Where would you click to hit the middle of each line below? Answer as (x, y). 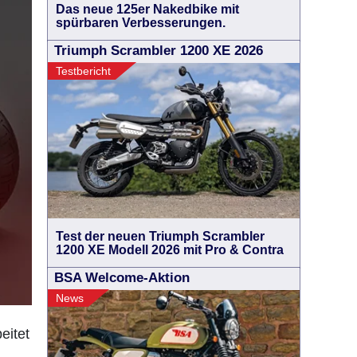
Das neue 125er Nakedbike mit (147, 9)
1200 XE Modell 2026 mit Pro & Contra (170, 250)
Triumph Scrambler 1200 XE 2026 (159, 51)
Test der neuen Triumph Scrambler (160, 236)
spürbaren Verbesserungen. (141, 23)
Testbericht (83, 71)
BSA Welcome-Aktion (122, 278)
